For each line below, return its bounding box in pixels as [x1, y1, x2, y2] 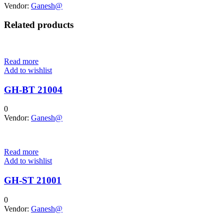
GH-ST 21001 [4, 175, 61, 186]
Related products [4, 19, 73, 30]
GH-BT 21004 [4, 84, 62, 95]
